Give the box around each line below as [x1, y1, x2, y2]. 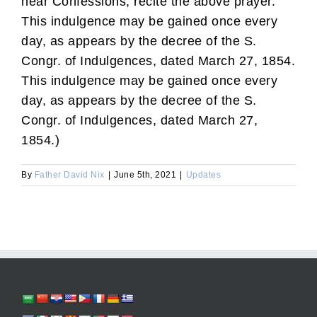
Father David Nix [34, 169, 105, 180]
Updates [185, 169, 221, 180]
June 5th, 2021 [114, 169, 176, 180]
